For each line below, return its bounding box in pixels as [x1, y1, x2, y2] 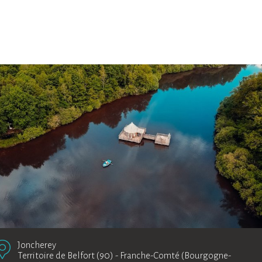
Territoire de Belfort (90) [18, 250, 113, 260]
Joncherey [18, 240, 56, 250]
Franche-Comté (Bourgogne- [120, 250, 231, 260]
